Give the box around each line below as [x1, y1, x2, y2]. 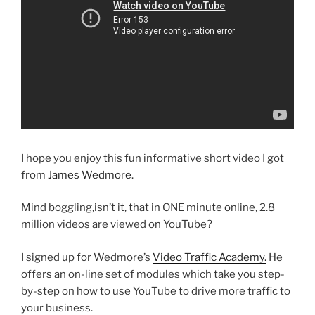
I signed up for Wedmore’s [21, 250, 153, 264]
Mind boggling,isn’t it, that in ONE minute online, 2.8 [21, 201, 275, 214]
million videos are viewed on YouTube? [21, 218, 212, 231]
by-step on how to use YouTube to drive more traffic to [21, 284, 290, 297]
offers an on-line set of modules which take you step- [21, 267, 285, 281]
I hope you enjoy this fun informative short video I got [21, 151, 284, 165]
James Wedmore [48, 168, 131, 181]
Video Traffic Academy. [153, 250, 266, 264]
